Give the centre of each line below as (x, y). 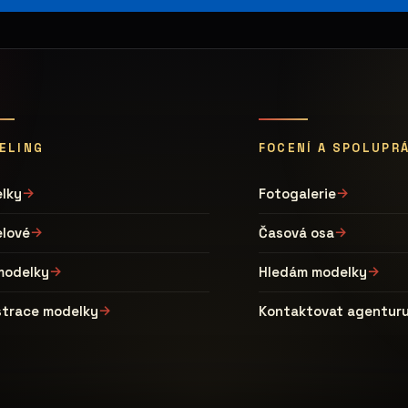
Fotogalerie (297, 194)
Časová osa (296, 233)
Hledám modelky (312, 272)
